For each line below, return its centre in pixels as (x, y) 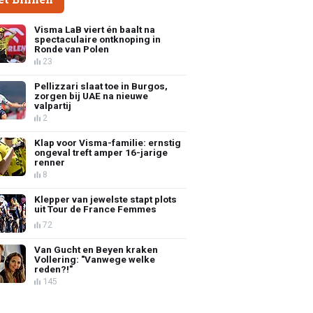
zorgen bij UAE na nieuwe (92, 95)
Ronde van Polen (72, 49)
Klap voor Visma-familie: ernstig (108, 142)
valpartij (53, 105)
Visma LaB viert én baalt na (95, 29)
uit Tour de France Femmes (96, 209)
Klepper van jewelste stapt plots (106, 199)
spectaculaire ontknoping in (98, 39)
